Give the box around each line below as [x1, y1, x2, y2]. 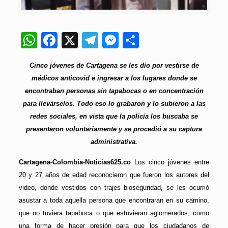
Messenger [118, 31, 200, 50]
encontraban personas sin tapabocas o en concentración [24, 87, 204, 95]
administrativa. [91, 138, 137, 146]
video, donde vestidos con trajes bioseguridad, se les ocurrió [18, 184, 210, 192]
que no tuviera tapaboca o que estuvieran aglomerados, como [18, 209, 210, 217]
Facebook [57, 31, 130, 50]
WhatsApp [37, 31, 112, 50]
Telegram [98, 31, 166, 50]
